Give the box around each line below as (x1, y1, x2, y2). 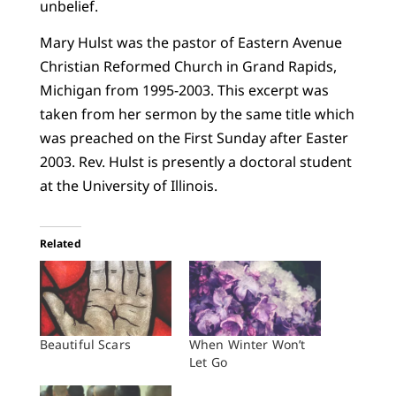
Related (39, 236, 81, 252)
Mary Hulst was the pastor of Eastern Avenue (39, 33, 342, 53)
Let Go (189, 354, 227, 371)
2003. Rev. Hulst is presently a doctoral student (39, 152, 352, 172)
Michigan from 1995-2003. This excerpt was (39, 80, 329, 101)
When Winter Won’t (189, 336, 306, 354)
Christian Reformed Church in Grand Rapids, (39, 57, 337, 77)
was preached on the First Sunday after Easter (39, 128, 348, 148)
